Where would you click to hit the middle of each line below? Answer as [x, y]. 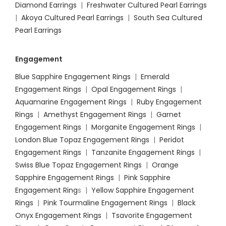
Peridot [172, 140]
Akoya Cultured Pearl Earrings [72, 18]
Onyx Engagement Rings [58, 216]
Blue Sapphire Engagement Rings [73, 77]
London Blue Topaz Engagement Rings [82, 140]
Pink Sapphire [147, 178]
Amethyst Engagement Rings [95, 115]
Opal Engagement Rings [134, 90]
